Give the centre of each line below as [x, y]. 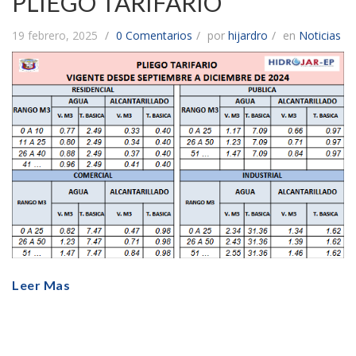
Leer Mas [41, 284]
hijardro [248, 35]
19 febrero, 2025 [56, 35]
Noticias [320, 35]
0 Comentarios [154, 35]
